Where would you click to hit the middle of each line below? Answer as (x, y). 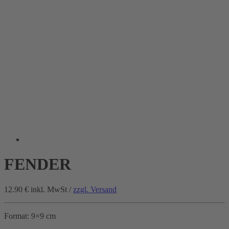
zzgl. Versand (95, 189)
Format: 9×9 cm (30, 216)
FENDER (38, 164)
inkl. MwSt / (52, 189)
